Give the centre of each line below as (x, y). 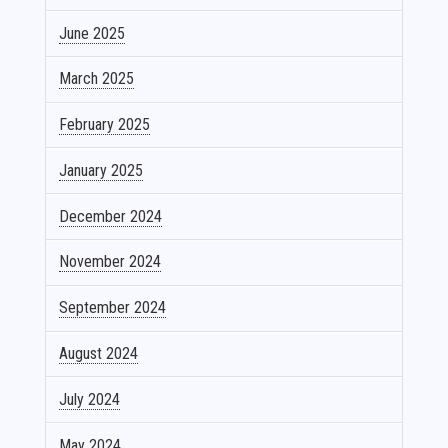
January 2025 (101, 170)
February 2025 (105, 125)
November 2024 (110, 262)
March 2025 (97, 79)
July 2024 (90, 399)
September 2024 (113, 308)
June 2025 (92, 33)
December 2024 (111, 216)
